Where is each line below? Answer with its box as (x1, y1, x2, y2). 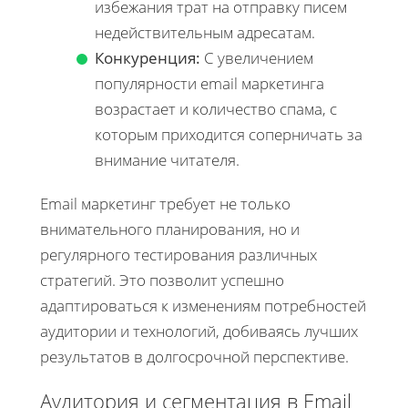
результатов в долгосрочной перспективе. (40, 345, 349, 367)
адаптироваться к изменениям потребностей (40, 294, 366, 316)
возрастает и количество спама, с (95, 97, 337, 119)
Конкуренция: (95, 46, 200, 68)
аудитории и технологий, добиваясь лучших (40, 320, 358, 342)
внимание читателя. (95, 148, 240, 170)
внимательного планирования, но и (40, 218, 300, 240)
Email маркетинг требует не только (40, 192, 291, 214)
